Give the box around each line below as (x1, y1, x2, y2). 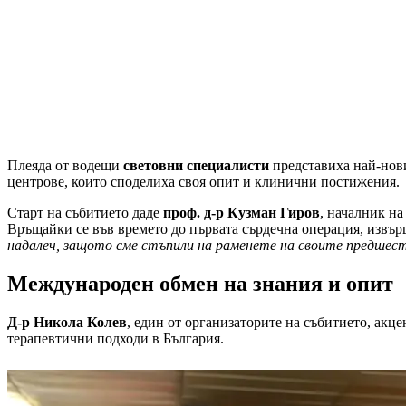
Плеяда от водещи (7, 158, 123, 174)
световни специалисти (123, 158, 269, 174)
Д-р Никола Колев (7, 314, 127, 331)
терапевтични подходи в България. (7, 331, 227, 347)
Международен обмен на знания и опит (7, 272, 393, 296)
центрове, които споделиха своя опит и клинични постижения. (7, 174, 403, 190)
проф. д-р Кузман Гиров (163, 205, 320, 221)
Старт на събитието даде (7, 205, 163, 221)
